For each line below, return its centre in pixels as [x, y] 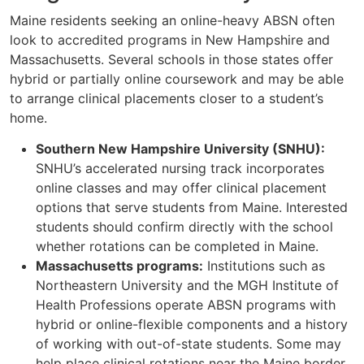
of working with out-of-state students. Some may [188, 344]
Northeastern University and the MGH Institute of [187, 286]
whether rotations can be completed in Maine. [177, 247]
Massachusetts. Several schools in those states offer [171, 59]
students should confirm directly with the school [184, 227]
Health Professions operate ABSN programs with [186, 305]
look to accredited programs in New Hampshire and [170, 39]
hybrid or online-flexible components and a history [192, 325]
